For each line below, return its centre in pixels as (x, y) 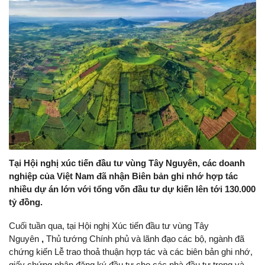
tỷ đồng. (26, 202)
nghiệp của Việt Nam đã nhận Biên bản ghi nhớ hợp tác (123, 176)
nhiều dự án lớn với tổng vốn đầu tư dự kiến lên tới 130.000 (132, 189)
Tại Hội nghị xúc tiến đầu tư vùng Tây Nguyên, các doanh (127, 163)
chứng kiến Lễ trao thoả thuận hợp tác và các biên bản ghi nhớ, (131, 252)
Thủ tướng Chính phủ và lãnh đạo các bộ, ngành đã (145, 239)
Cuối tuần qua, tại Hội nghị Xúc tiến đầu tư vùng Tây (109, 226)
